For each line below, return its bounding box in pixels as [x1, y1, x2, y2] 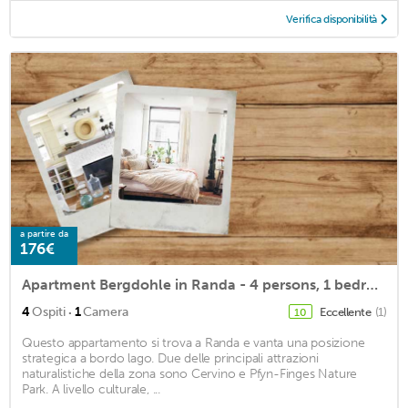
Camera [83, 304, 128, 321]
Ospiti [32, 304, 66, 321]
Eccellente [320, 305, 373, 320]
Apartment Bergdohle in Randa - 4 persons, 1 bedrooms [366, 276, 378, 294]
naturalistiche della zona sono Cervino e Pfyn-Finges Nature [22, 366, 358, 382]
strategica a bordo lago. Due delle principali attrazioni [22, 351, 319, 367]
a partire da [20, 229, 68, 240]
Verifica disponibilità [285, 12, 377, 25]
